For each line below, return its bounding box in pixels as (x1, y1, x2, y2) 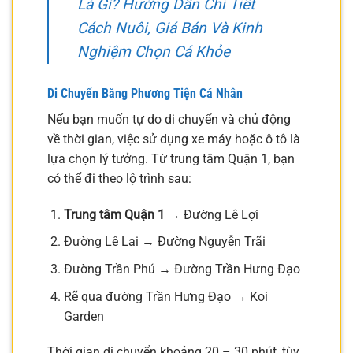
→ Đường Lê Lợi (164, 206, 258, 222)
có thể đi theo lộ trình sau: (47, 171, 191, 187)
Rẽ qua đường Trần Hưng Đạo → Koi (63, 288, 268, 304)
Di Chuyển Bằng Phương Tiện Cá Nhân (47, 86, 243, 102)
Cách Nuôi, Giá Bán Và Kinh (77, 19, 262, 38)
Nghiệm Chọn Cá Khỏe (77, 43, 230, 61)
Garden (63, 308, 104, 324)
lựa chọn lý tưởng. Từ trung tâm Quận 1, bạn (47, 151, 295, 167)
